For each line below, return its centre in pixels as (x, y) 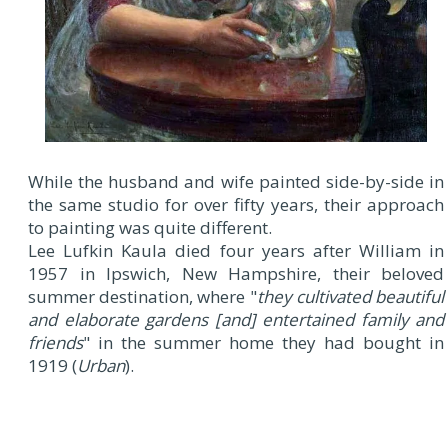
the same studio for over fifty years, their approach (236, 205)
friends (55, 343)
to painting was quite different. (150, 228)
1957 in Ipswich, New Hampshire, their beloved (236, 274)
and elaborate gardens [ (124, 320)
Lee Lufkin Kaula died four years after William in (236, 251)
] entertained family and (346, 320)
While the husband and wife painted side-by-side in (236, 182)
